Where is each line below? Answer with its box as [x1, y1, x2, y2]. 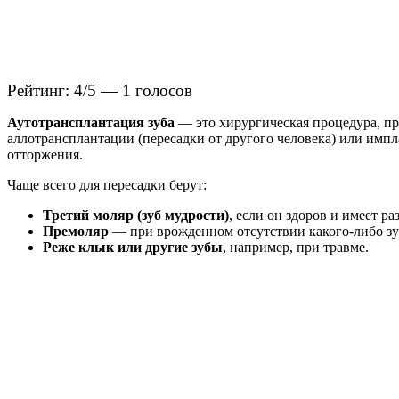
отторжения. [7, 147, 83, 163]
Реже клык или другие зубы [43, 240, 223, 256]
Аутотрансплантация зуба [7, 115, 175, 131]
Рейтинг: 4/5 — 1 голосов [7, 81, 192, 101]
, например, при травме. [223, 240, 369, 256]
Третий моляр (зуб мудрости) [43, 208, 229, 224]
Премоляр [43, 224, 109, 240]
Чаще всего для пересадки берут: [7, 177, 207, 193]
